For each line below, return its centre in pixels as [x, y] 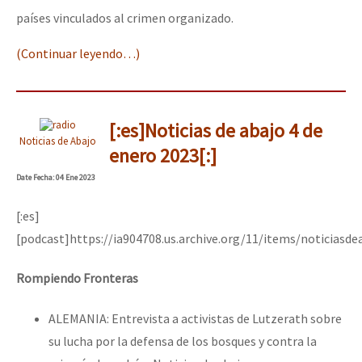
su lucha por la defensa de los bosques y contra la [183, 341]
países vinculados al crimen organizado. [125, 17]
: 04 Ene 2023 [74, 177]
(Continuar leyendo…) [78, 53]
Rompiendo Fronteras [77, 278]
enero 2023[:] [162, 155]
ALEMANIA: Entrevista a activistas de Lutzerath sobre [195, 318]
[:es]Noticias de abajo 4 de [215, 130]
